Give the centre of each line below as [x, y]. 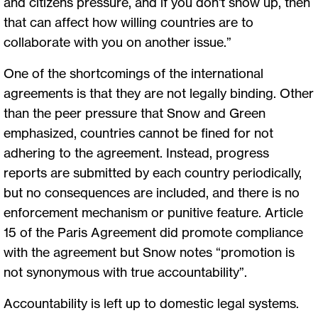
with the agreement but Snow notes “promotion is [149, 252]
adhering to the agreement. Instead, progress [136, 152]
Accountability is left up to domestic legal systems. [151, 303]
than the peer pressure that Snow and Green [135, 113]
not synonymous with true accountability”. [127, 272]
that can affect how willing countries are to [128, 22]
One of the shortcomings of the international [133, 73]
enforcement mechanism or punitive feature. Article [153, 212]
